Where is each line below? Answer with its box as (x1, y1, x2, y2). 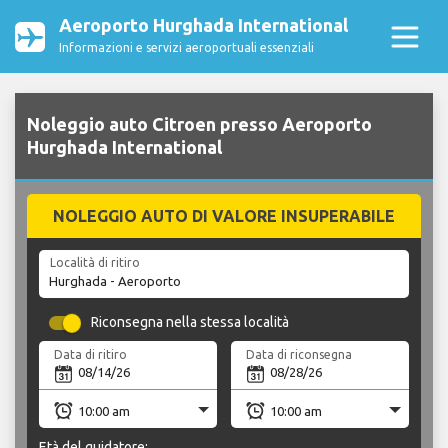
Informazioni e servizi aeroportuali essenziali (59, 41, 314, 54)
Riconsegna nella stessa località (91, 314, 290, 331)
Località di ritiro (49, 256, 140, 270)
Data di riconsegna (246, 347, 353, 361)
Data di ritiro (54, 347, 128, 361)
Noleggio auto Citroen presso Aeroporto (27, 114, 372, 135)
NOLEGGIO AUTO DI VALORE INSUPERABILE (53, 207, 395, 226)
